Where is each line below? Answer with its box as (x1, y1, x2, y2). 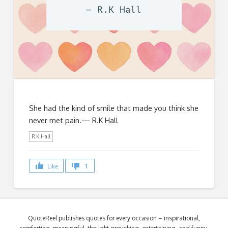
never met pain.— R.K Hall (28, 116, 118, 125)
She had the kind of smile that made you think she (28, 103, 198, 113)
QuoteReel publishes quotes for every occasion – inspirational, (27, 214, 200, 222)
